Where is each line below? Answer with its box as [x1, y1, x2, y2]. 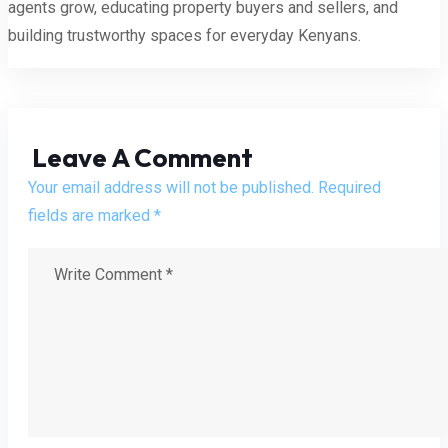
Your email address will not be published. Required [28, 178, 381, 198]
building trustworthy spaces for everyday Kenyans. [8, 25, 361, 45]
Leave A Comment [32, 141, 253, 175]
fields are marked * [28, 206, 161, 226]
